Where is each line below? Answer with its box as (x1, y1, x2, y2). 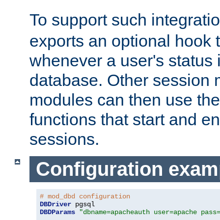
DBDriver (40, 200, 71, 208)
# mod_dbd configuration (40, 192, 130, 200)
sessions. (29, 130, 99, 149)
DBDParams (40, 208, 75, 216)
